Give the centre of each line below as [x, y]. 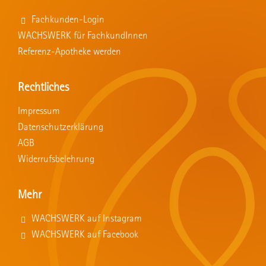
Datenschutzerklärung [61, 128]
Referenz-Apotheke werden [69, 52]
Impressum [39, 112]
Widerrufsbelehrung [56, 160]
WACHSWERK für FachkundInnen [83, 36]
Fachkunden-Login [68, 20]
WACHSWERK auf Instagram [86, 219]
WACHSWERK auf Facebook [85, 235]
